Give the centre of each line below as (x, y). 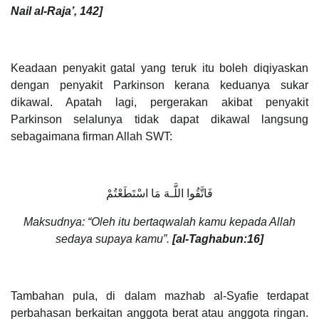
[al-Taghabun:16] (218, 239)
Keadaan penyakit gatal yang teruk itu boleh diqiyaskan (159, 68)
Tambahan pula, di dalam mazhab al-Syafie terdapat (159, 296)
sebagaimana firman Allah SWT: (91, 137)
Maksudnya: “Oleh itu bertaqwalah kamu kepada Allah (159, 222)
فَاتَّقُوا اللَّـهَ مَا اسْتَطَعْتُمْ (159, 194)
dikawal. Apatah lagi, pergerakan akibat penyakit (159, 103)
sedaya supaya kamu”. (114, 239)
